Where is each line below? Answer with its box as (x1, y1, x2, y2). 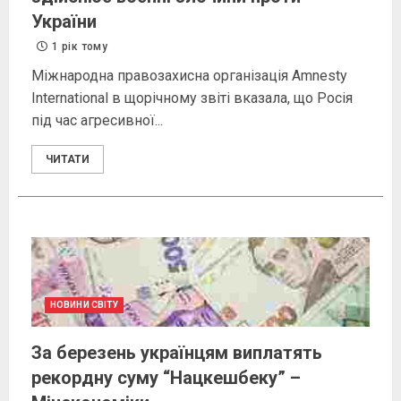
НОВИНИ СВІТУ (50, 300, 119, 311)
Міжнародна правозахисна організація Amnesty (31, 67, 347, 85)
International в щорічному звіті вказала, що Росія (31, 90, 353, 107)
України (31, 11, 97, 33)
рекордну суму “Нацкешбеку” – (31, 367, 301, 389)
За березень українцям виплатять (31, 342, 322, 364)
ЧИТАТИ (46, 153, 90, 166)
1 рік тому (49, 40, 107, 54)
